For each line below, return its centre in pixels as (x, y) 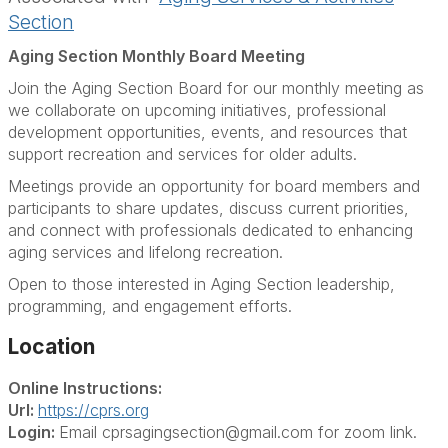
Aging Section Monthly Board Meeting (156, 55)
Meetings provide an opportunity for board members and (214, 185)
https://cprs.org (93, 409)
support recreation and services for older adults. (182, 153)
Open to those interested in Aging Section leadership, (201, 283)
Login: (33, 431)
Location (51, 346)
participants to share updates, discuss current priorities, (208, 207)
